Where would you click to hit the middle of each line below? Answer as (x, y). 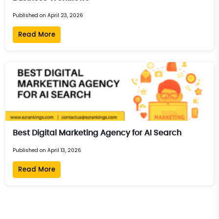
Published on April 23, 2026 (48, 15)
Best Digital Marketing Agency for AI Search (97, 133)
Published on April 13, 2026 (47, 150)
